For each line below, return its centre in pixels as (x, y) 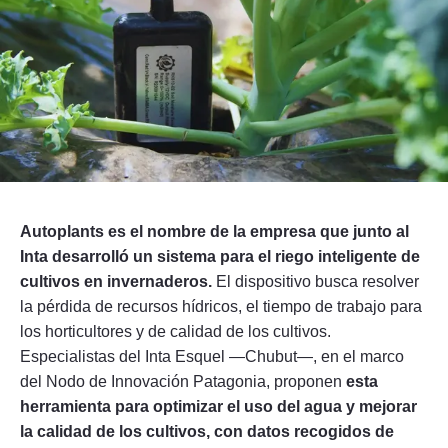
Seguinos (160, 108)
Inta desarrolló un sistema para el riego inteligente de (220, 256)
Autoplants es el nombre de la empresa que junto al (214, 231)
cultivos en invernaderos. (116, 281)
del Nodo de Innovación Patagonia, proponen (183, 381)
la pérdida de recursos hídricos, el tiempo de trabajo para (221, 306)
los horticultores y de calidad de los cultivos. (175, 331)
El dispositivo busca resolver (315, 281)
